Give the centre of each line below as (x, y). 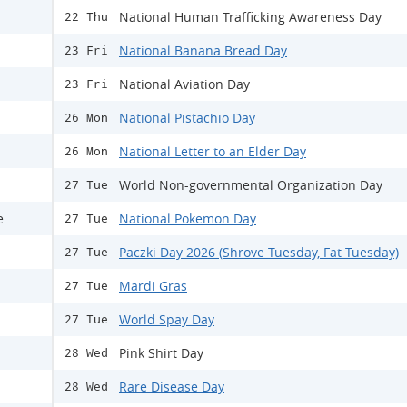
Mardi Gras (153, 286)
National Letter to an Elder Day (213, 151)
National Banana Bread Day (203, 50)
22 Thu (86, 17)
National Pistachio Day (187, 118)
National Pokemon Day (188, 218)
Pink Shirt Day (161, 353)
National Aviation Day (184, 84)
